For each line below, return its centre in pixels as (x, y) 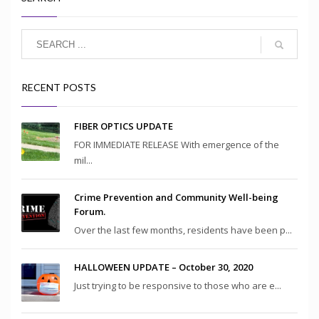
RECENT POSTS (59, 88)
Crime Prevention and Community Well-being (176, 198)
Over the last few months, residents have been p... (183, 230)
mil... (83, 161)
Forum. (90, 212)
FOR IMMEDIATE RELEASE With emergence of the (177, 145)
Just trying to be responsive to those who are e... (178, 286)
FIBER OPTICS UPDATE (124, 126)
